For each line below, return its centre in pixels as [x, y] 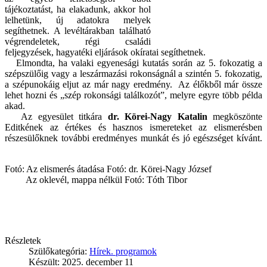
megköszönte [238, 117]
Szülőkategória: [59, 252]
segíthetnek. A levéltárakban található [78, 31]
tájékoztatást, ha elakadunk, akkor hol [78, 10]
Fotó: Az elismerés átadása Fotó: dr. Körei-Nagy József [108, 169]
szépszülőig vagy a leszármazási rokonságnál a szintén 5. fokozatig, [133, 74]
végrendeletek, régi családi [78, 42]
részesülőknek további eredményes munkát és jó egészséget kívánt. [133, 138]
